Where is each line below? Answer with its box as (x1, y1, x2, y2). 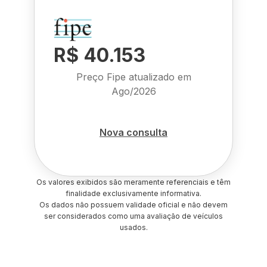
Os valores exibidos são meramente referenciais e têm (36, 178, 231, 187)
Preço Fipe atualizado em (76, 71, 191, 83)
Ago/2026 (111, 85, 156, 97)
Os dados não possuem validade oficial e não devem (39, 200, 228, 209)
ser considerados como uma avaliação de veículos (44, 212, 223, 221)
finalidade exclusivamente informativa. (66, 189, 201, 198)
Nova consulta (100, 126, 167, 138)
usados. (119, 223, 148, 232)
